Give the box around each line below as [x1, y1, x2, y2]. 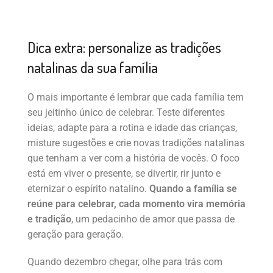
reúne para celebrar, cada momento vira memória [27, 198, 246, 210]
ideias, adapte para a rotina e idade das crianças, [27, 122, 237, 134]
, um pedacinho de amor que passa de [71, 213, 235, 225]
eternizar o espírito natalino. [27, 183, 149, 195]
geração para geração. [27, 229, 124, 241]
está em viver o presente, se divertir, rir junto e [27, 168, 221, 180]
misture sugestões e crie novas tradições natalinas [27, 137, 244, 149]
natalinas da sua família [27, 58, 158, 77]
